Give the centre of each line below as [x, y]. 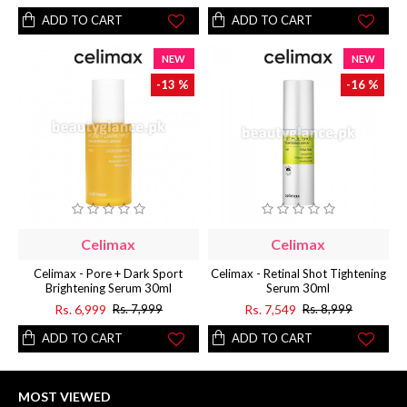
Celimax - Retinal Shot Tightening [298, 273]
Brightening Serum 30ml [108, 288]
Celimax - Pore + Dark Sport [109, 273]
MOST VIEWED [65, 397]
